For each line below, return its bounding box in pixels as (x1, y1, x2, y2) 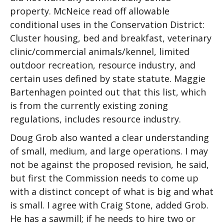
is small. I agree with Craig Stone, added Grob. (10, 199, 208, 211)
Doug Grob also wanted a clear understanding (10, 131, 209, 143)
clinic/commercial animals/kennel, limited (10, 45, 189, 57)
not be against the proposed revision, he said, (10, 158, 209, 170)
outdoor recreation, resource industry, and (10, 59, 195, 71)
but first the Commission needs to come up (10, 172, 198, 184)
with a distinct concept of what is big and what (10, 185, 213, 197)
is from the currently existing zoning (10, 99, 168, 111)
